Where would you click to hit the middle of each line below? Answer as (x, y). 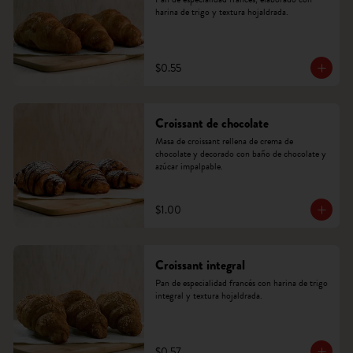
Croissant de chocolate (212, 123)
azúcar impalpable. (189, 166)
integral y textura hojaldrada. (208, 295)
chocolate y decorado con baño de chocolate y (240, 154)
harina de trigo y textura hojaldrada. (221, 12)
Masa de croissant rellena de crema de (224, 141)
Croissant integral (200, 265)
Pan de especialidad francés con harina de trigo (241, 283)
